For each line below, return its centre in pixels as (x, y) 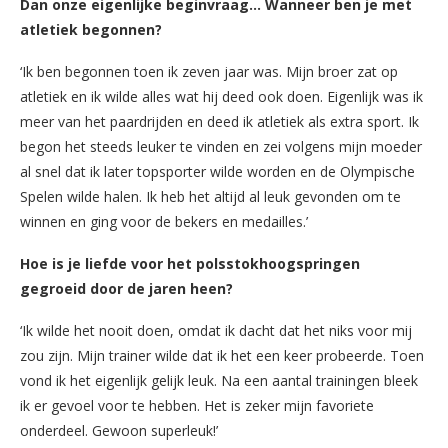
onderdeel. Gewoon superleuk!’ (119, 430)
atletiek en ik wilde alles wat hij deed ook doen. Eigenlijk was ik (221, 96)
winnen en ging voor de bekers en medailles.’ (164, 221)
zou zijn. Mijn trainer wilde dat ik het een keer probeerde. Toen (222, 355)
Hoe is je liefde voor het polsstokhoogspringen (190, 263)
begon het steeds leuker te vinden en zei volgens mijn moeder (221, 146)
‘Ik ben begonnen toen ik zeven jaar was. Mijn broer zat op (209, 71)
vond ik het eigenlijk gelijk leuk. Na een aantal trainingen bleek (219, 380)
